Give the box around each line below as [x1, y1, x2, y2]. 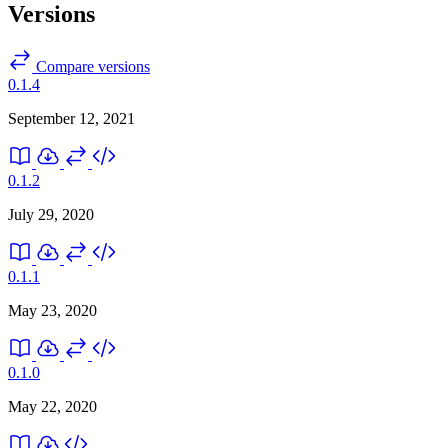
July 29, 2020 [8, 205, 94, 223]
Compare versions [32, 57, 150, 75]
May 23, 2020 [8, 301, 97, 319]
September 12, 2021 [8, 109, 135, 127]
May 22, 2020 [8, 397, 97, 415]
